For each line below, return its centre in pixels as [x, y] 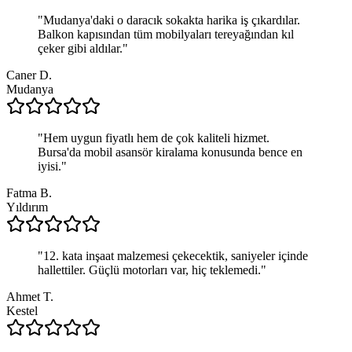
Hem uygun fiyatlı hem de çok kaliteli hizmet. [156, 137]
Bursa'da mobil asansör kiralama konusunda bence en [170, 152]
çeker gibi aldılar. [80, 48]
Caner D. [29, 75]
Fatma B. [29, 192]
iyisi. [49, 166]
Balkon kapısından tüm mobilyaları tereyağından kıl [166, 34]
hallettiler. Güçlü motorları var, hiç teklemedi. [149, 269]
